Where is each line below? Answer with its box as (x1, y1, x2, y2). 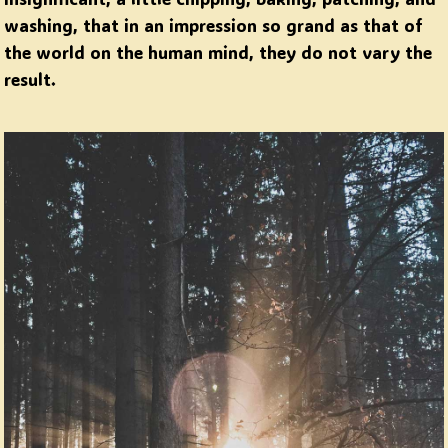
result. (4, 68, 57, 91)
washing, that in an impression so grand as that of (4, 14, 424, 37)
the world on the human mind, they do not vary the (4, 41, 433, 64)
